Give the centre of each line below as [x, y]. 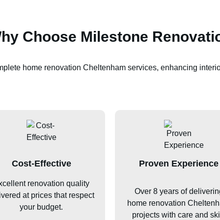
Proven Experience [179, 163]
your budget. [41, 207]
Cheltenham [104, 67]
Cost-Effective [41, 163]
